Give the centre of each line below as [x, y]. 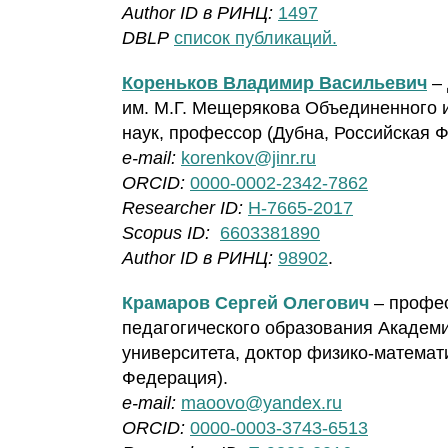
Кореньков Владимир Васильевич [274, 83]
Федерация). [175, 378]
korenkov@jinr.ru [248, 158]
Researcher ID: [185, 208]
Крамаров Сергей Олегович [245, 303]
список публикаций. [255, 38]
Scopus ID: [166, 233]
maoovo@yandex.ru [261, 403]
